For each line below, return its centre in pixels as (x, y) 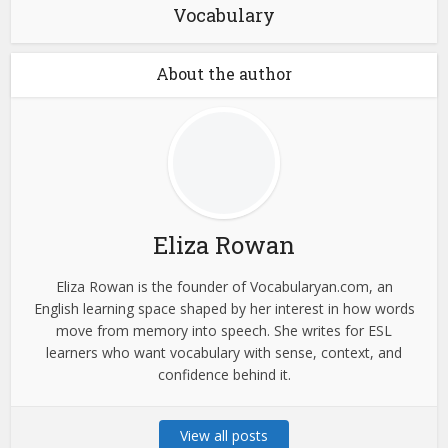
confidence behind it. (224, 374)
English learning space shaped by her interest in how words (224, 308)
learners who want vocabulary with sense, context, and (224, 352)
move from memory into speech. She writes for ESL (224, 330)
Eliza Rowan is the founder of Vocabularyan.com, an (224, 286)
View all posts (224, 435)
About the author (224, 73)
